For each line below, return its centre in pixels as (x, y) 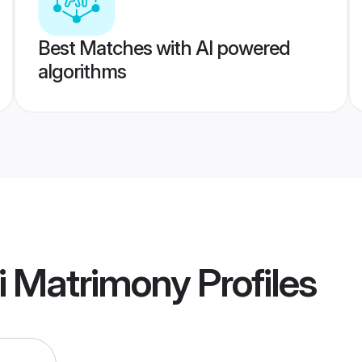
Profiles (253, 283)
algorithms (82, 72)
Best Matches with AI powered (164, 48)
